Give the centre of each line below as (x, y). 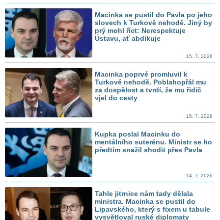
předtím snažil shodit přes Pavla (149, 150)
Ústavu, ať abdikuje (128, 38)
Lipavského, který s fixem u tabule (153, 209)
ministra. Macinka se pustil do (145, 201)
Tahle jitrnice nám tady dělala (144, 193)
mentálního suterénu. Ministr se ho (154, 142)
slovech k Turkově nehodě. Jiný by (154, 22)
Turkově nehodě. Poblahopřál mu (151, 82)
